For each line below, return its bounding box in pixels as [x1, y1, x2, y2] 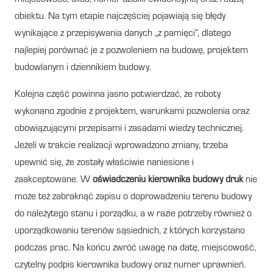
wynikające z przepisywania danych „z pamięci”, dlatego [15, 29, 231, 39]
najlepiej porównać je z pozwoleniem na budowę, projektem [15, 46, 248, 56]
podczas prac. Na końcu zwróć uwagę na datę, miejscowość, [15, 243, 256, 253]
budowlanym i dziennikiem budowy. [15, 63, 151, 73]
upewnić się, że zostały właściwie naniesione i [15, 158, 194, 168]
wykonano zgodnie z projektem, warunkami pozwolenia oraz [15, 107, 249, 117]
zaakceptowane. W [15, 175, 93, 185]
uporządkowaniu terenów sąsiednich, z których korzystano [15, 226, 245, 236]
